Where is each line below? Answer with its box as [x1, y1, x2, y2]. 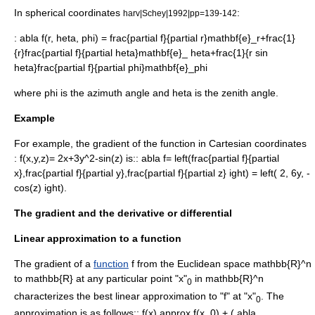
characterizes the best [14, 290, 115, 302]
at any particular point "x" [73, 272, 187, 284]
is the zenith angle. [192, 86, 278, 98]
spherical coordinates [25, 6, 120, 18]
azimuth [87, 86, 122, 98]
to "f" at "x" [206, 290, 256, 302]
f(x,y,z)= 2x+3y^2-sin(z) [20, 152, 123, 164]
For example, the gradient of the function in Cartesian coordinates [14, 137, 307, 149]
